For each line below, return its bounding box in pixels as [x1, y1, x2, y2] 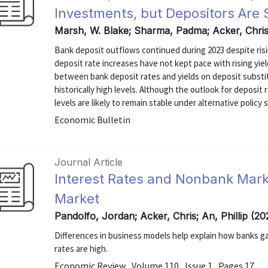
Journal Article [54, 156, 123, 168]
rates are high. [54, 243, 108, 254]
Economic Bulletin [54, 114, 131, 126]
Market [54, 191, 100, 206]
